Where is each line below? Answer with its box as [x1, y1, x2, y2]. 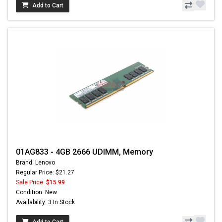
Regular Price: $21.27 [16, 168, 74, 176]
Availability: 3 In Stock [16, 198, 75, 206]
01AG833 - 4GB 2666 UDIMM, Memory [16, 147, 153, 157]
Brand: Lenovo [16, 159, 55, 166]
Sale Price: [16, 178, 46, 186]
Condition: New [16, 188, 57, 196]
